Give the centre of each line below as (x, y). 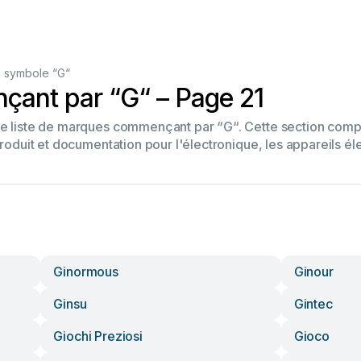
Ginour (313, 272)
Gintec (313, 304)
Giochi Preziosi (98, 336)
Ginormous (86, 272)
